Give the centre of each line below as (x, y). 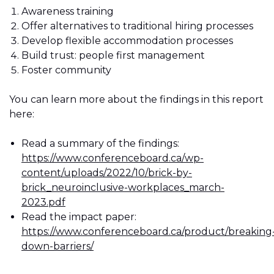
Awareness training (68, 12)
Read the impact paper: (79, 217)
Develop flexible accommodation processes (127, 41)
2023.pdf (43, 202)
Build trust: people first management (113, 56)
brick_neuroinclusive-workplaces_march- (123, 188)
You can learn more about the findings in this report (136, 100)
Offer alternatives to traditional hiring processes (137, 26)
